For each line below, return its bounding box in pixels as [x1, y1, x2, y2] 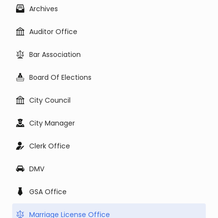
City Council [29, 95, 71, 105]
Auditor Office [29, 27, 77, 36]
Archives [29, 4, 58, 14]
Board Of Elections [29, 73, 91, 82]
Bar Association [29, 50, 81, 59]
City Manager [29, 118, 75, 128]
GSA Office [29, 187, 67, 197]
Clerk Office [29, 141, 70, 151]
